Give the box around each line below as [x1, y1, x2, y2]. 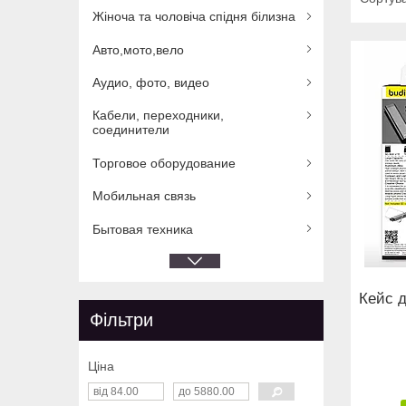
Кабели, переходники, [92, 108, 224, 123]
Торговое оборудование [92, 155, 236, 170]
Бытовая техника [92, 221, 193, 237]
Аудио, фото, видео [92, 75, 209, 90]
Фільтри [90, 310, 153, 331]
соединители [92, 122, 169, 138]
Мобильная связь [92, 188, 196, 204]
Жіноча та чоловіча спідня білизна [92, 9, 295, 24]
